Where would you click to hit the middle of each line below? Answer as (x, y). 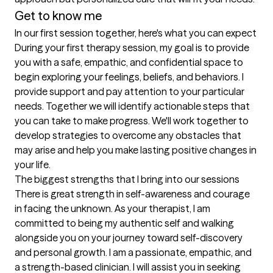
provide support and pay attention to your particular (129, 91)
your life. (33, 165)
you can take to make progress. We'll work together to (132, 121)
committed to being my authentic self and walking (124, 223)
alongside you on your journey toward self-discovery (129, 238)
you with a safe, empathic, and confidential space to (129, 62)
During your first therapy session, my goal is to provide (132, 48)
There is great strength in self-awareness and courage (132, 194)
